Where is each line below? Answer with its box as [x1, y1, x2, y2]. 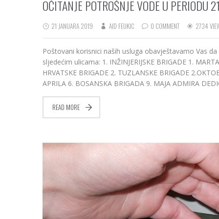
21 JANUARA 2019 [50, 21, 93, 31]
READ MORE [52, 102, 80, 112]
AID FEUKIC [109, 21, 134, 31]
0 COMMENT [151, 21, 179, 31]
